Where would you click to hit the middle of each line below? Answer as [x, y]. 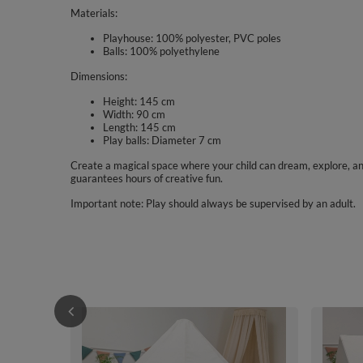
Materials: [94, 13]
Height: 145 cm [139, 101]
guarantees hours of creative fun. [147, 178]
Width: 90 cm [134, 114]
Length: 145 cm [139, 127]
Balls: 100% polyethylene [161, 51]
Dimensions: [99, 76]
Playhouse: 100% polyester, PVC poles [192, 38]
